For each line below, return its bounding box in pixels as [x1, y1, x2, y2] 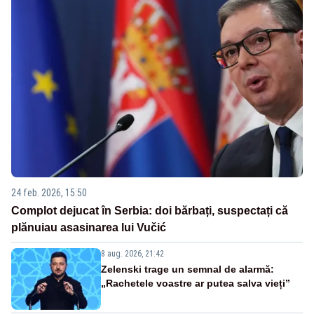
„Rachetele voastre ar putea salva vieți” [101, 277, 290, 289]
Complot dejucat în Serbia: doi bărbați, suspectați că [11, 204, 288, 217]
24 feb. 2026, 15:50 [11, 186, 87, 198]
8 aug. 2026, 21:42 [101, 248, 164, 259]
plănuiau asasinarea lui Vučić [11, 221, 166, 233]
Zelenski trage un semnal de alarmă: [101, 263, 274, 275]
